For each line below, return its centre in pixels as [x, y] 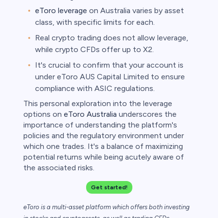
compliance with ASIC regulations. [95, 89]
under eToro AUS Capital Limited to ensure [110, 77]
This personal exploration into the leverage [98, 104]
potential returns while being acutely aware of [104, 157]
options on [44, 114]
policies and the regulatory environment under [104, 136]
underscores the [147, 114]
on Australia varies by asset [136, 11]
